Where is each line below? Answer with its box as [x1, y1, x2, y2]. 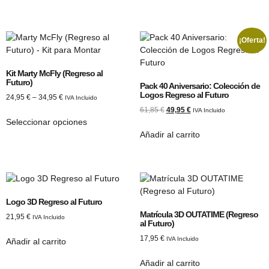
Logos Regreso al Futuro [139, 89, 229, 100]
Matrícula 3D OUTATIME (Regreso [139, 209, 258, 219]
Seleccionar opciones [6, 116, 87, 127]
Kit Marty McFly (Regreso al [6, 68, 103, 78]
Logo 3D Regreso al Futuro [6, 196, 102, 207]
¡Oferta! [238, 36, 265, 45]
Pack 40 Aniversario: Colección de [139, 80, 260, 91]
